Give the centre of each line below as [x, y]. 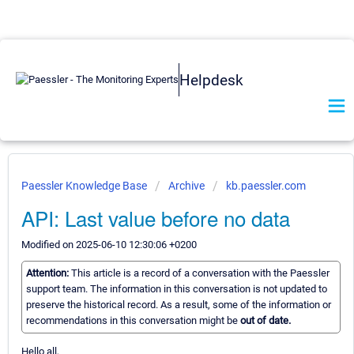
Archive [186, 186]
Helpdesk [211, 80]
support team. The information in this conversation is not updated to [177, 289]
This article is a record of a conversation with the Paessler [200, 273]
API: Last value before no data [156, 218]
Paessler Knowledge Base [85, 186]
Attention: [49, 273]
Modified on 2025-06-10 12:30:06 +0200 [109, 245]
